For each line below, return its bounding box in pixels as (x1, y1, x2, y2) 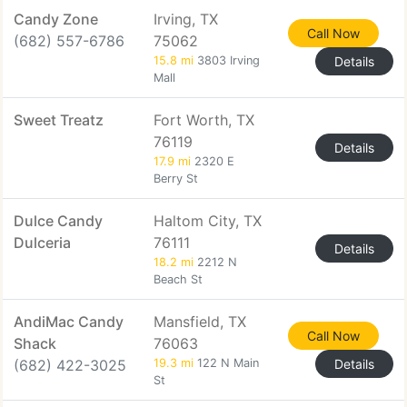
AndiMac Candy (14, 313, 124, 331)
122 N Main (194, 356, 259, 370)
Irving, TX (154, 10, 218, 28)
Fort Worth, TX (154, 111, 254, 129)
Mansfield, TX (154, 313, 246, 331)
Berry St (154, 172, 198, 185)
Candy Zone (14, 10, 98, 28)
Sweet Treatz (14, 111, 104, 129)
